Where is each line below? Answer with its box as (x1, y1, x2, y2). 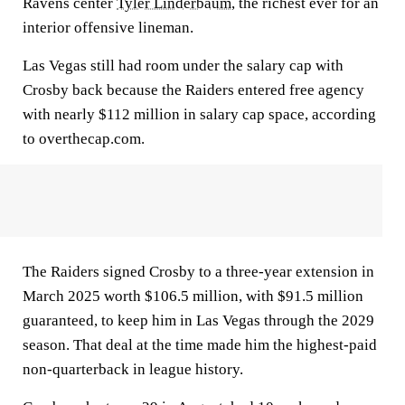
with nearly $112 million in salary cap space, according (23, 106, 376, 123)
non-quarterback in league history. (23, 361, 243, 378)
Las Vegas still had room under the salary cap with (23, 57, 344, 74)
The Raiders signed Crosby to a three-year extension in (23, 263, 374, 280)
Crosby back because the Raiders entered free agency (23, 81, 364, 99)
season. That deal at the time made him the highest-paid (23, 336, 377, 353)
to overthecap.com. (23, 130, 145, 147)
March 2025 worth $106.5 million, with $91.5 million (23, 287, 363, 305)
